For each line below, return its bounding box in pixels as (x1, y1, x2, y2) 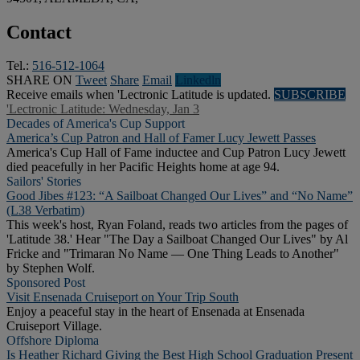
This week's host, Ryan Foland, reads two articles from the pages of (6, 218, 348, 232)
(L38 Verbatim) (6, 203, 84, 218)
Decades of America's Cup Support (6, 117, 185, 131)
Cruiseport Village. (6, 319, 102, 333)
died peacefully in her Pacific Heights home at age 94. (6, 160, 280, 174)
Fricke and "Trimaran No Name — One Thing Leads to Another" (6, 247, 339, 261)
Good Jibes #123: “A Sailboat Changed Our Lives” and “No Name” (6, 189, 353, 203)
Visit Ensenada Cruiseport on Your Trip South (6, 290, 239, 305)
